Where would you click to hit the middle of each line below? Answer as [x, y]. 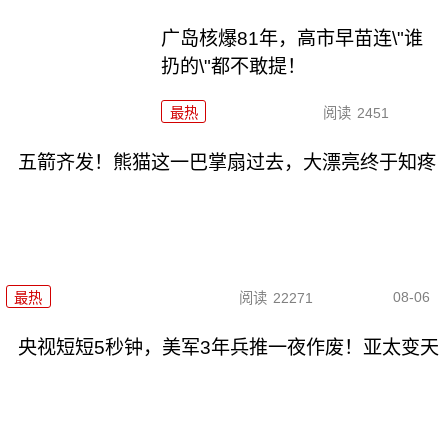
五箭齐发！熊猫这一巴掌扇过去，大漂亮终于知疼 [226, 162]
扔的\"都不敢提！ [234, 66]
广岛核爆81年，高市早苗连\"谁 [292, 38]
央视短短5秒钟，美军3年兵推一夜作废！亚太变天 [228, 347]
